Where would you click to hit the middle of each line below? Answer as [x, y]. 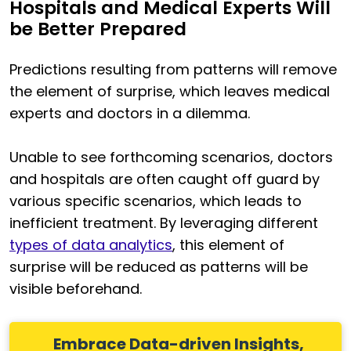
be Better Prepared [98, 29]
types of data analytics [91, 245]
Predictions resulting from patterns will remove [173, 70]
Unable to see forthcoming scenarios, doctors [171, 157]
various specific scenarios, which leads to [156, 201]
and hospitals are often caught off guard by [165, 179]
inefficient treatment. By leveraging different [164, 223]
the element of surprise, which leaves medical [170, 92]
